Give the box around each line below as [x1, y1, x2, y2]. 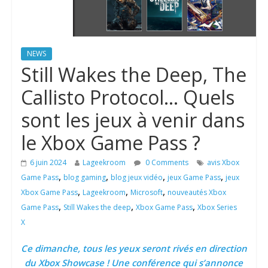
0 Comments [143, 157, 188, 168]
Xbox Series [197, 202, 237, 213]
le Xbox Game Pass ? [20, 130, 200, 156]
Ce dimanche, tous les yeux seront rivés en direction [20, 242, 247, 255]
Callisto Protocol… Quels [20, 84, 234, 111]
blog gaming [63, 172, 106, 183]
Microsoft [130, 187, 163, 198]
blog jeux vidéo [110, 172, 163, 183]
